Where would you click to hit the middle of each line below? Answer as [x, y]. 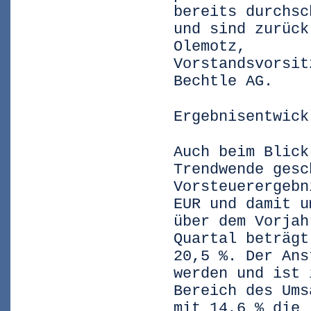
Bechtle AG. [223, 82]
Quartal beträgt [241, 239]
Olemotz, [210, 47]
